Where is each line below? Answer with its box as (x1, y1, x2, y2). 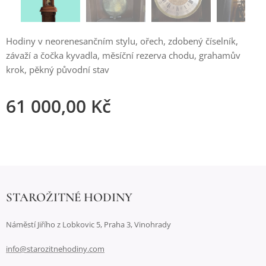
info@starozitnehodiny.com (6, 243, 104, 254)
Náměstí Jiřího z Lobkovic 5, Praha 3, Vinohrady (6, 219, 171, 230)
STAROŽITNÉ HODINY (6, 190, 132, 205)
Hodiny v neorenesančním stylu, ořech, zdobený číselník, (6, 34, 238, 47)
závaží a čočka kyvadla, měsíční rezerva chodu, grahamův (6, 49, 240, 61)
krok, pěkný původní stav (6, 63, 109, 75)
